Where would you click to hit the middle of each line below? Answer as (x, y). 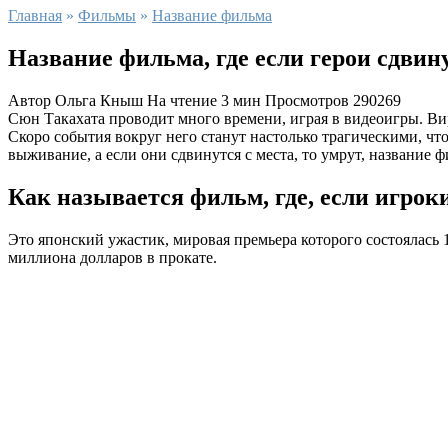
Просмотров (307, 100)
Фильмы (107, 15)
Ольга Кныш (97, 100)
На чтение (182, 100)
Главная (35, 15)
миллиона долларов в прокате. (112, 257)
